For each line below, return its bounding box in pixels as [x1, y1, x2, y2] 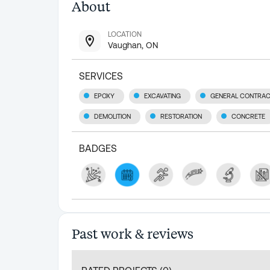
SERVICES [79, 71, 123, 81]
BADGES [79, 143, 117, 154]
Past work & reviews [72, 225, 193, 242]
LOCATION [108, 30, 142, 39]
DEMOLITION [94, 113, 131, 121]
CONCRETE [231, 113, 265, 121]
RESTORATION [160, 113, 202, 121]
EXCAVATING [144, 92, 181, 100]
